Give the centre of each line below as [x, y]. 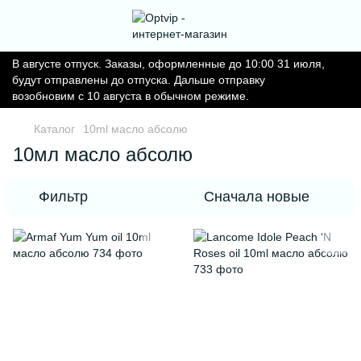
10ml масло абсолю [135, 129]
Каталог [54, 129]
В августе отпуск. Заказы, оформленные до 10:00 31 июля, [168, 64]
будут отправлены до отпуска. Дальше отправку [139, 80]
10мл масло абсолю [103, 154]
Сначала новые [257, 197]
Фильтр [63, 197]
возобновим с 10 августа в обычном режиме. [131, 96]
